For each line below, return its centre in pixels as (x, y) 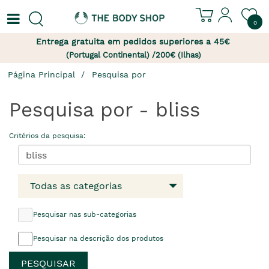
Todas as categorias (76, 186)
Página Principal (41, 74)
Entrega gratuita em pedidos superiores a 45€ (134, 41)
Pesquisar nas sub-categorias (85, 214)
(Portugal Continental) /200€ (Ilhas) (133, 55)
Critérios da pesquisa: (47, 136)
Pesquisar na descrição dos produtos (98, 238)
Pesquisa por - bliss (104, 110)
